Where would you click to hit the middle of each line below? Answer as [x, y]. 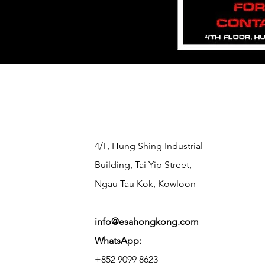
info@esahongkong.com [147, 221]
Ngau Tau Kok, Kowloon [146, 183]
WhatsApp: [118, 240]
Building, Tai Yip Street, [143, 164]
